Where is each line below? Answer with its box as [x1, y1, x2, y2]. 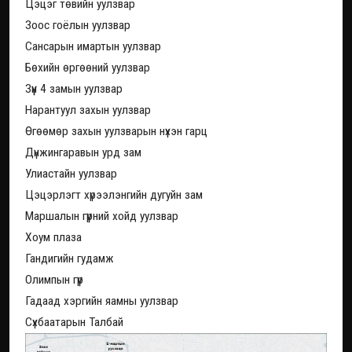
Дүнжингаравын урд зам [25, 145, 141, 159]
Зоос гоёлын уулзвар [25, 17, 130, 32]
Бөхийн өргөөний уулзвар [25, 60, 150, 75]
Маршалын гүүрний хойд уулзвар [25, 208, 181, 223]
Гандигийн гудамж [25, 251, 114, 266]
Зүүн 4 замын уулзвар [25, 81, 123, 96]
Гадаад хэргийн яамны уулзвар [25, 293, 178, 308]
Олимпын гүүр [25, 272, 83, 287]
